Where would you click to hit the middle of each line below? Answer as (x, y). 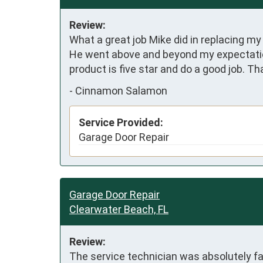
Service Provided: (121, 122)
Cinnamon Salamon (121, 91)
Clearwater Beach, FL (119, 209)
